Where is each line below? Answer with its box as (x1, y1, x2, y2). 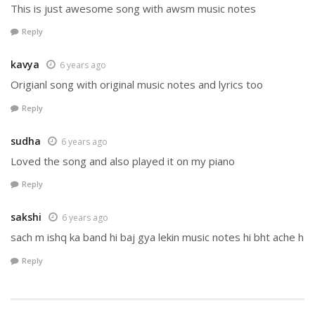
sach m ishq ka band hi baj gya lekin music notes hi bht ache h (11, 230, 304, 245)
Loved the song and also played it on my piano (11, 153, 235, 168)
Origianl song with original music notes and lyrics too (11, 77, 263, 92)
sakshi (11, 210, 41, 224)
